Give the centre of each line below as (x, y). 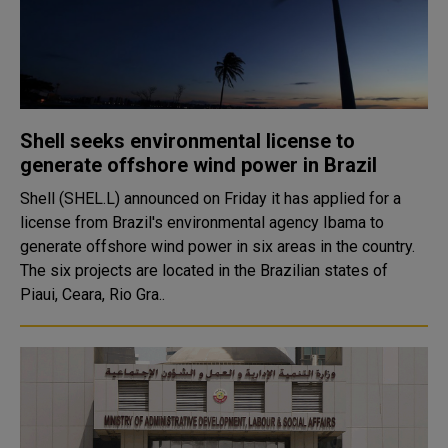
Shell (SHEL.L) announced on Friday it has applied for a (210, 198)
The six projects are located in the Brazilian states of (204, 270)
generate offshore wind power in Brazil (198, 165)
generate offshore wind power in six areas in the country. (217, 246)
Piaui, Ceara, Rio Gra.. (92, 294)
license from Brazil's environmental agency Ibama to (202, 222)
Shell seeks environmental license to (187, 141)
